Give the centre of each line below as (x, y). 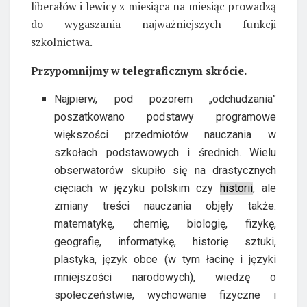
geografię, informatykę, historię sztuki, (165, 242)
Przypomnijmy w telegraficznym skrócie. (139, 71)
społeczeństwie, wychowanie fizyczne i (165, 295)
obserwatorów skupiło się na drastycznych (165, 171)
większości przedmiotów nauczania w (165, 135)
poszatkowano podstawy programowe (165, 117)
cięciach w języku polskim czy (137, 188)
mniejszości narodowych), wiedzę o (165, 278)
